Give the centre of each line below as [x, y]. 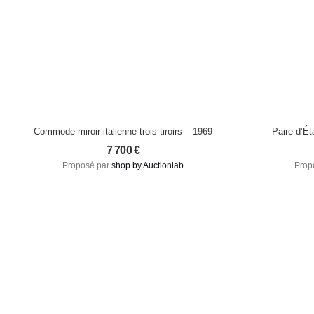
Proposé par [87, 166]
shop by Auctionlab [148, 166]
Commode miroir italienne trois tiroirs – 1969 [123, 132]
